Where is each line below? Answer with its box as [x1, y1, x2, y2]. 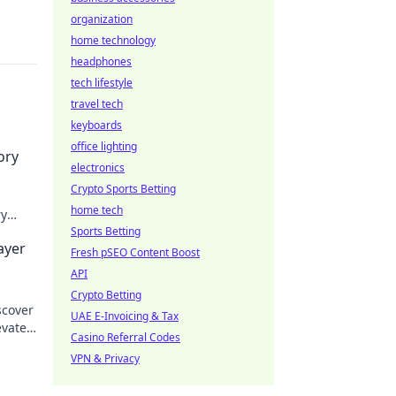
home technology [71, 33, 156, 48]
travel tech [71, 96, 123, 111]
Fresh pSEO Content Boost [71, 245, 200, 260]
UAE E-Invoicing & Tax [71, 308, 179, 324]
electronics [71, 160, 125, 175]
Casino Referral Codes [71, 330, 180, 345]
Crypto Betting [71, 287, 141, 302]
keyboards [71, 118, 122, 133]
